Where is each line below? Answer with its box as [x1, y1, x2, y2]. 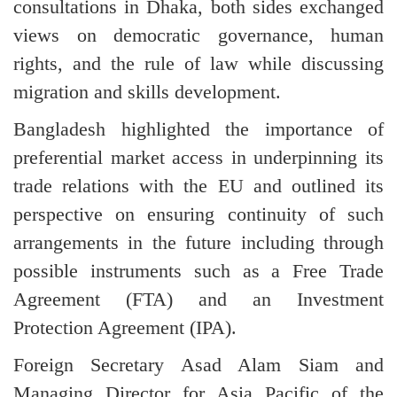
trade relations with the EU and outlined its [13, 175, 384, 198]
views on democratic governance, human [13, 24, 384, 47]
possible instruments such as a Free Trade [13, 260, 384, 283]
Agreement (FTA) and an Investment [13, 288, 384, 311]
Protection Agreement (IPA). [13, 316, 237, 339]
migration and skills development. [13, 81, 281, 104]
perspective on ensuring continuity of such [13, 203, 384, 226]
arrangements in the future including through [13, 231, 384, 254]
